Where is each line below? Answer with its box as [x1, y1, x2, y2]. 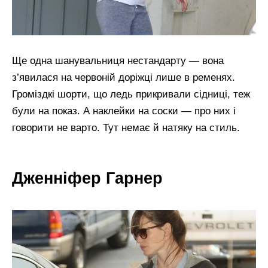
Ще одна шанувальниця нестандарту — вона [12, 54, 224, 66]
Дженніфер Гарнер [12, 168, 163, 187]
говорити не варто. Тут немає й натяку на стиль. [12, 121, 240, 133]
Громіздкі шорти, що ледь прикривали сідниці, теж [12, 88, 250, 100]
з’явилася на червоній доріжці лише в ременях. [12, 71, 235, 83]
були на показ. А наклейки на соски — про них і [12, 105, 236, 117]
